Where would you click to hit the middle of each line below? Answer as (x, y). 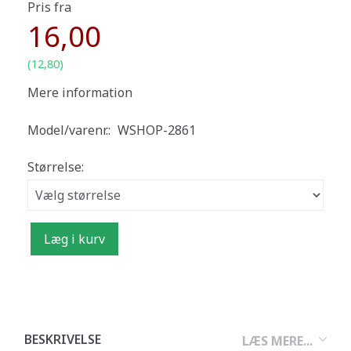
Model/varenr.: (71, 130)
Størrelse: (56, 167)
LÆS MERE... (277, 340)
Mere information (80, 93)
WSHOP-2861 (157, 130)
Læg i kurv (74, 239)
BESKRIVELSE (63, 340)
